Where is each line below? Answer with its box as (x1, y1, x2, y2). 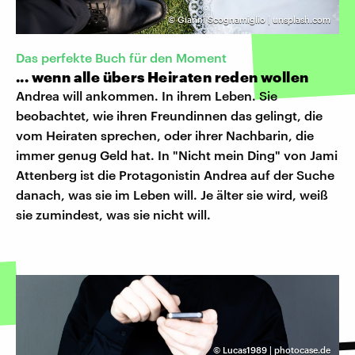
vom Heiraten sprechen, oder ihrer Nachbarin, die (16, 127, 314, 143)
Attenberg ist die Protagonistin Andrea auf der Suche (16, 166, 334, 182)
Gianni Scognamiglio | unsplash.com (177, 14, 330, 25)
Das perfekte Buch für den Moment (16, 49, 227, 65)
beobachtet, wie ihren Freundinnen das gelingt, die (16, 107, 323, 123)
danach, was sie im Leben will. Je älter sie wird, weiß (16, 186, 328, 202)
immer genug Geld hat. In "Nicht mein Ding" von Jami (16, 147, 338, 162)
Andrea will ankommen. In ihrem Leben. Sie (16, 87, 277, 103)
